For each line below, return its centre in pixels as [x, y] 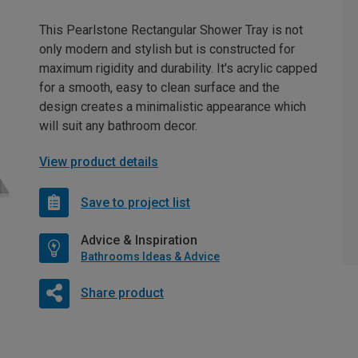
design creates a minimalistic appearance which [173, 107]
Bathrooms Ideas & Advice [150, 257]
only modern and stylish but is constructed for [167, 49]
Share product [122, 292]
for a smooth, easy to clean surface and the [159, 88]
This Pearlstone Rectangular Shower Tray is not [171, 30]
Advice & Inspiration [139, 240]
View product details [99, 162]
